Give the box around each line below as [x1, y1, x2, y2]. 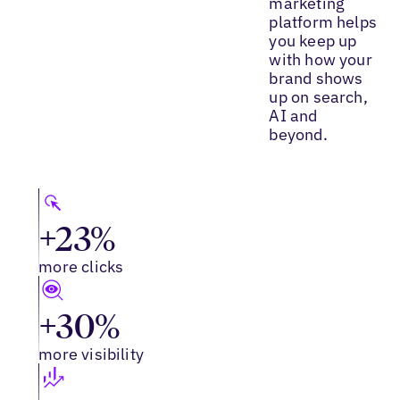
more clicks [38, 255, 124, 277]
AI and [269, 104, 318, 126]
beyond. [269, 123, 328, 145]
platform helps [269, 11, 377, 32]
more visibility [38, 343, 145, 364]
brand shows [269, 67, 363, 88]
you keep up [269, 29, 357, 51]
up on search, [269, 86, 368, 107]
